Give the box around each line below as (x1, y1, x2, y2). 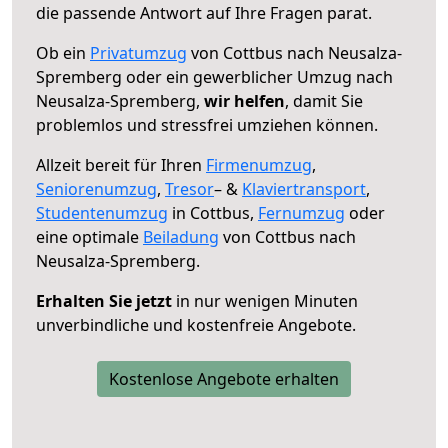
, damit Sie (285, 89, 363, 112)
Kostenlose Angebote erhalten (109, 367, 339, 390)
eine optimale (36, 225, 143, 248)
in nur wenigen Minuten (172, 289, 358, 312)
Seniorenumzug (36, 177, 157, 200)
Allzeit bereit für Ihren (36, 153, 206, 176)
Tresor (165, 177, 214, 200)
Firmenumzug (206, 153, 312, 176)
